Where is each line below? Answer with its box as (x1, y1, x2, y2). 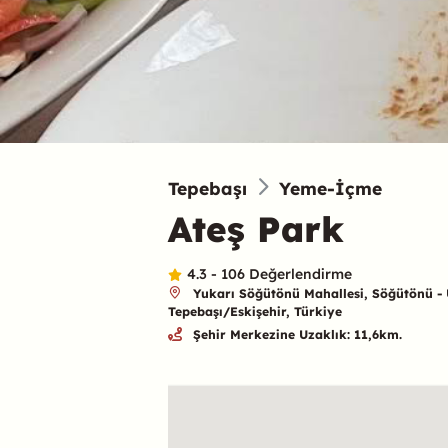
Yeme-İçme (279, 176, 382, 199)
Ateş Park (168, 206, 344, 251)
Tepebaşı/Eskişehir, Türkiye (168, 303, 342, 319)
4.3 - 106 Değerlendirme (187, 264, 353, 283)
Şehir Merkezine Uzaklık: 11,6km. (192, 327, 402, 343)
